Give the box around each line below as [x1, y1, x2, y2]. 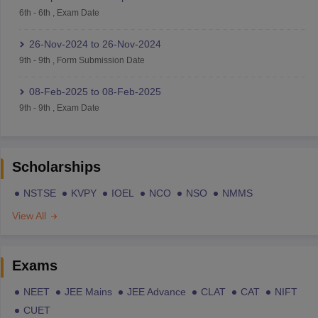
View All [11, 209, 49, 221]
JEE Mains [64, 285, 112, 297]
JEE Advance [126, 285, 186, 297]
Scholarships [11, 158, 101, 175]
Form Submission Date [56, 55, 145, 65]
